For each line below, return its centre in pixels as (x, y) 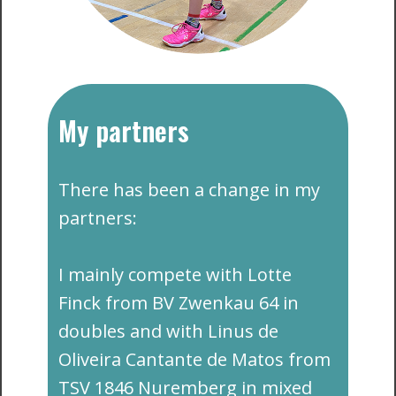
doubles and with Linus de (168, 331)
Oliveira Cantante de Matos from (194, 359)
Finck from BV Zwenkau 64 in (179, 303)
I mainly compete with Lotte (175, 274)
